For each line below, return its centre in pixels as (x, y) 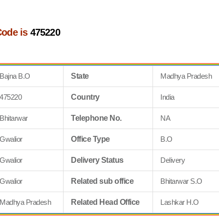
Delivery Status (97, 160)
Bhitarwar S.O (181, 181)
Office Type (90, 139)
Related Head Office (105, 202)
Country (85, 97)
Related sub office (102, 181)
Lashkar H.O (180, 202)
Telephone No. (96, 118)
